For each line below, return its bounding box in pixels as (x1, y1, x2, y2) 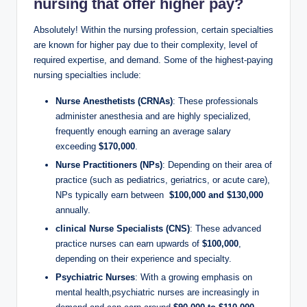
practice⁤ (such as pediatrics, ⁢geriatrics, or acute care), (56, 175, 270, 186)
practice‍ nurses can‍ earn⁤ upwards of (56, 238, 202, 249)
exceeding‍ (56, 141, 99, 152)
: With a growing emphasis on (135, 272, 252, 283)
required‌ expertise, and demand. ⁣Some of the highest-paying (34, 55, 273, 66)
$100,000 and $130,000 (169, 190, 263, 201)
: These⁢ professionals (173, 96, 258, 107)
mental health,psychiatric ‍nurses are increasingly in (56, 287, 259, 298)
